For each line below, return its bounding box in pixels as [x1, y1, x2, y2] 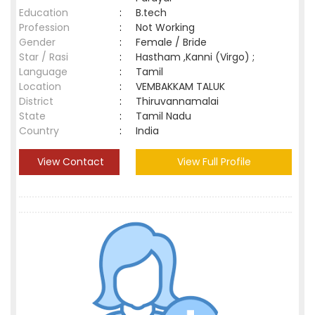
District [19, 94, 53, 108]
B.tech [136, 6, 167, 20]
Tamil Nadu [136, 109, 191, 123]
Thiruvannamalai [136, 94, 224, 108]
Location [19, 79, 61, 94]
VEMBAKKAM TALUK [136, 79, 231, 94]
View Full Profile [176, 155, 251, 169]
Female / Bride [136, 35, 212, 49]
